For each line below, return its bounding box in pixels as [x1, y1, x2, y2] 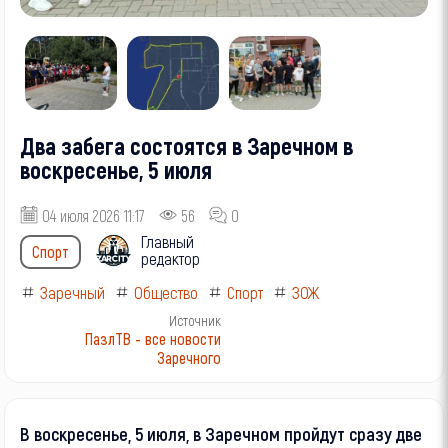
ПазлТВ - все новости [84, 328, 221, 348]
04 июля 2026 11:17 [42, 205, 146, 225]
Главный [141, 231, 195, 252]
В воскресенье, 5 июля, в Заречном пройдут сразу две [20, 421, 423, 445]
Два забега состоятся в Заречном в [20, 131, 354, 161]
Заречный [40, 281, 106, 302]
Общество [134, 281, 199, 302]
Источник [168, 311, 221, 329]
